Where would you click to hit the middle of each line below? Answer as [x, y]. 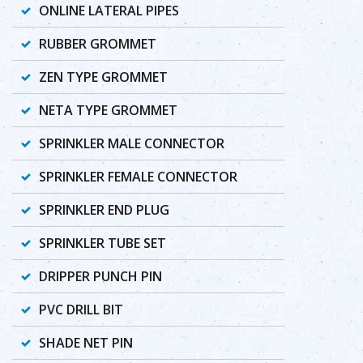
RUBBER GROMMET [98, 44]
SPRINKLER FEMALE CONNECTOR [138, 177]
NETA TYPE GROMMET [108, 110]
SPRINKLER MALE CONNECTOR [132, 143]
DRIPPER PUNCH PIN [100, 276]
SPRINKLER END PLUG [104, 210]
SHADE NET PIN [86, 343]
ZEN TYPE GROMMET [103, 77]
